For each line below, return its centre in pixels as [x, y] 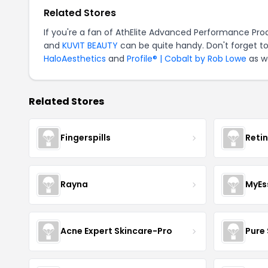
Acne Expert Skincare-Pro [116, 231]
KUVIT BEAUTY [90, 45]
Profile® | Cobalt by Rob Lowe [187, 58]
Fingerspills [86, 138]
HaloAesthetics [75, 58]
